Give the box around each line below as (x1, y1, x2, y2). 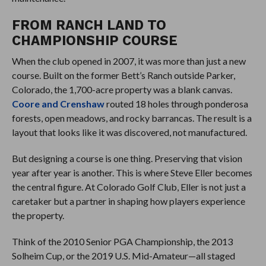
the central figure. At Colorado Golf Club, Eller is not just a (11, 180, 246, 192)
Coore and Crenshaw (11, 97, 104, 109)
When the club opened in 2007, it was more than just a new (11, 55, 246, 66)
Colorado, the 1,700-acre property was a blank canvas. (11, 83, 232, 95)
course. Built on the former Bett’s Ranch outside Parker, (11, 69, 235, 81)
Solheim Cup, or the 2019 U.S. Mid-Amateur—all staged (11, 249, 235, 261)
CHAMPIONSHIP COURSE (11, 32, 178, 48)
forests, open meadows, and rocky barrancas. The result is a (11, 112, 252, 123)
